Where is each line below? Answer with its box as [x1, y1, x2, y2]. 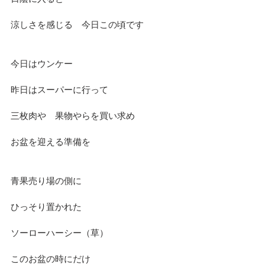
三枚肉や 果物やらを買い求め [11, 110, 135, 121]
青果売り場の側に [11, 175, 82, 186]
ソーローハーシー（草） [11, 227, 108, 238]
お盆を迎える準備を [11, 136, 91, 147]
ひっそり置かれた [11, 201, 82, 212]
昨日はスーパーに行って [11, 84, 108, 95]
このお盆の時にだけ [11, 253, 91, 264]
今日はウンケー [11, 58, 73, 69]
